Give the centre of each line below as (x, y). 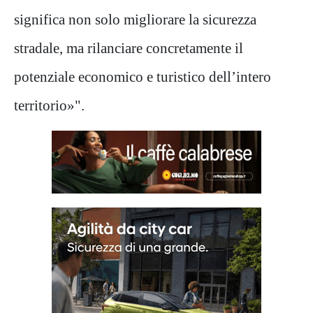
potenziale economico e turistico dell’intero (143, 76)
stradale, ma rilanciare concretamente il (129, 48)
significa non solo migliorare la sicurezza (135, 19)
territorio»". (49, 105)
